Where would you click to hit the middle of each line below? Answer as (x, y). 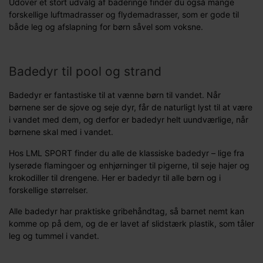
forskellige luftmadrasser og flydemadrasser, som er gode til (124, 14)
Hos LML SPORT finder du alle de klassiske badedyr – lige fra (127, 153)
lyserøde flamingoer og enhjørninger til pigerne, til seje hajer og (129, 165)
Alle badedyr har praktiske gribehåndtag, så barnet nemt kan (127, 211)
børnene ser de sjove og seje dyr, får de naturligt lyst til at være (131, 107)
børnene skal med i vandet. (61, 131)
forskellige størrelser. (48, 190)
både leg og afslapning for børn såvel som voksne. (106, 26)
